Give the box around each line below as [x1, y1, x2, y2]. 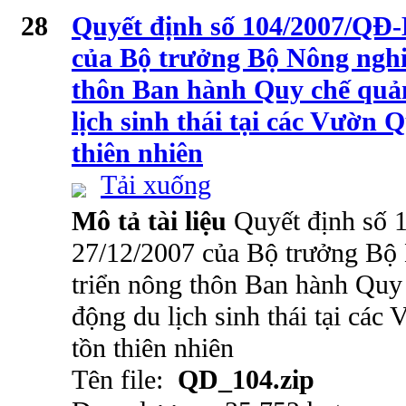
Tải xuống [101, 169, 211, 200]
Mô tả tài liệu [72, 206, 234, 237]
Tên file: [72, 364, 178, 395]
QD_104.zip [178, 364, 314, 395]
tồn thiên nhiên [72, 333, 234, 363]
